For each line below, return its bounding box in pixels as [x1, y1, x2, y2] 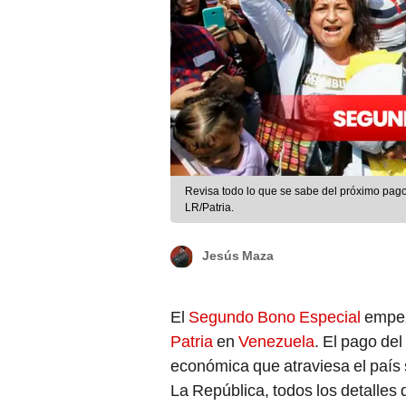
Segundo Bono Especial [188, 307, 364, 327]
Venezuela [238, 332, 314, 352]
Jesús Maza [202, 248, 274, 264]
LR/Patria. [185, 201, 234, 215]
